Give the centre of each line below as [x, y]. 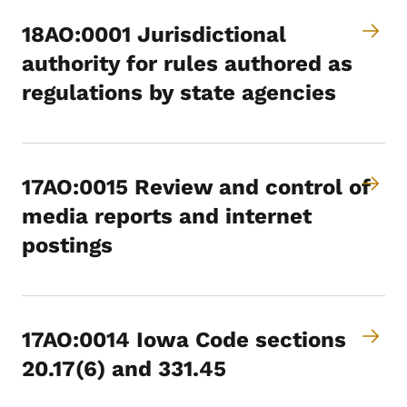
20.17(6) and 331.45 [124, 369]
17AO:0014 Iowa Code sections [184, 340]
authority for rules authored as [187, 64]
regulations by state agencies [179, 93]
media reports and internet [167, 217]
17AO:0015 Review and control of [196, 188]
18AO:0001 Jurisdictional [154, 35]
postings [67, 246]
